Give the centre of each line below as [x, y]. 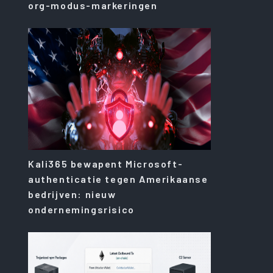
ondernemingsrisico [81, 209]
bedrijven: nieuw [72, 194]
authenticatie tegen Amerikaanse [118, 179]
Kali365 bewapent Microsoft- [106, 163]
